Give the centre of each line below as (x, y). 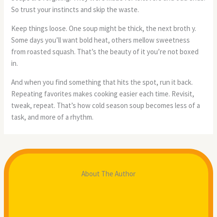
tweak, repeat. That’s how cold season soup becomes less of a (106, 106)
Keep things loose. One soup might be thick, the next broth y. (104, 29)
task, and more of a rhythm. (53, 117)
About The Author (108, 173)
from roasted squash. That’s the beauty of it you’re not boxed (105, 52)
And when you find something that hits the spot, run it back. (102, 82)
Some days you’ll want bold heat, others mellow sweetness (101, 40)
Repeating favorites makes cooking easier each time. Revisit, (103, 94)
